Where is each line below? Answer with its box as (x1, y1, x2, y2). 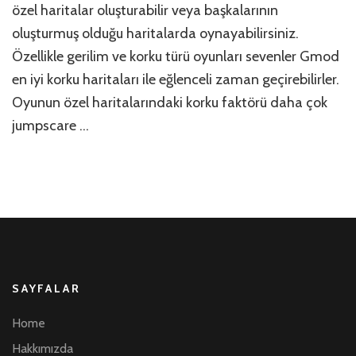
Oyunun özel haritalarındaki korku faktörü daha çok (12, 94, 327, 112)
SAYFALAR (12, 281, 81, 296)
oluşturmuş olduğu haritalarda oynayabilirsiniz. (12, 25, 299, 43)
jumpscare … (12, 117, 89, 135)
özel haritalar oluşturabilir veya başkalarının (12, 2, 278, 20)
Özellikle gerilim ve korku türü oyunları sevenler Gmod (12, 48, 339, 66)
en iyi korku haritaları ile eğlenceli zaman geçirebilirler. (12, 71, 339, 89)
